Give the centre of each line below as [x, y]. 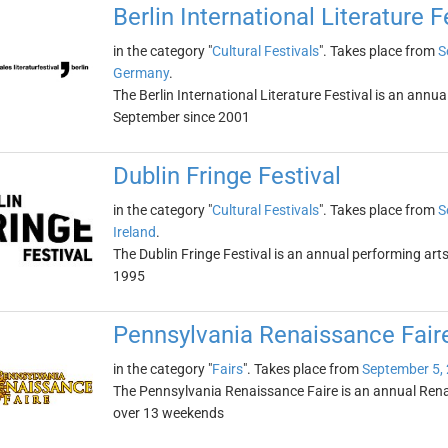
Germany [140, 73]
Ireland [134, 232]
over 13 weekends [168, 413]
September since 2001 [181, 117]
